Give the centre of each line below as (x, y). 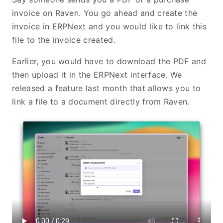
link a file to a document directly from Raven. (101, 101)
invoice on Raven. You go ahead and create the (105, 13)
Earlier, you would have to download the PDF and (109, 61)
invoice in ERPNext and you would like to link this (110, 26)
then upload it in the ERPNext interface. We (97, 74)
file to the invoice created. (64, 40)
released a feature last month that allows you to (107, 88)
